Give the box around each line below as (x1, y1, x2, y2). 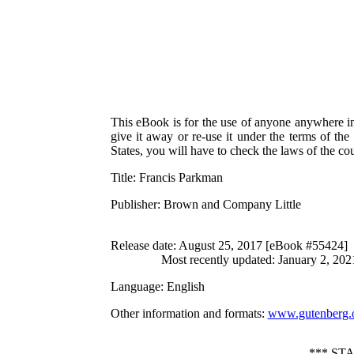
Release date (110, 238, 173, 252)
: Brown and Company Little (156, 197, 301, 211)
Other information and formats (110, 306, 262, 320)
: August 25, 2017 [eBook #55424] (172, 238, 348, 252)
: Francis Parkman (132, 170, 223, 184)
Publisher (110, 197, 157, 211)
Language (110, 279, 160, 293)
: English (160, 279, 205, 293)
